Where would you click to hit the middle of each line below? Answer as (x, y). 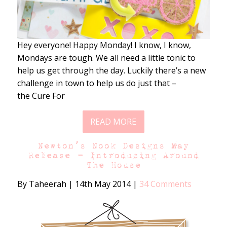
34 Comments (165, 184)
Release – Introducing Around (113, 155)
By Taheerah (43, 184)
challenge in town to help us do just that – (97, 83)
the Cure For (41, 96)
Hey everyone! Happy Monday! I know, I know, (104, 45)
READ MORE (113, 121)
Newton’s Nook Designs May (113, 145)
